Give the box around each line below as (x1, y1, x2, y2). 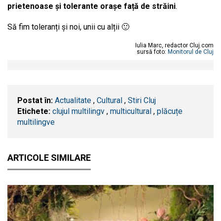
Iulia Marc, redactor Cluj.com (135, 41, 214, 49)
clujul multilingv (52, 106, 105, 116)
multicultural (110, 106, 151, 116)
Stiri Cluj (128, 95, 156, 105)
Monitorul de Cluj (168, 48, 214, 55)
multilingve (17, 117, 55, 127)
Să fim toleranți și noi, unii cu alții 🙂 (7, 22, 129, 32)
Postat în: (17, 95, 53, 105)
